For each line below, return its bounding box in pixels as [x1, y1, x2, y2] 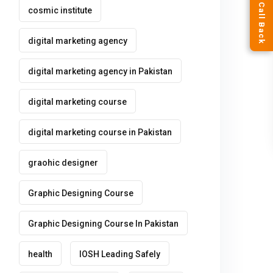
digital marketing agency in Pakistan [28, 66, 172, 76]
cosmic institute [28, 5, 92, 15]
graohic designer [28, 158, 98, 168]
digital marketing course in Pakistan [28, 127, 172, 137]
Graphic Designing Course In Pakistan [28, 219, 179, 229]
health [28, 249, 52, 259]
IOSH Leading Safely [79, 249, 160, 259]
